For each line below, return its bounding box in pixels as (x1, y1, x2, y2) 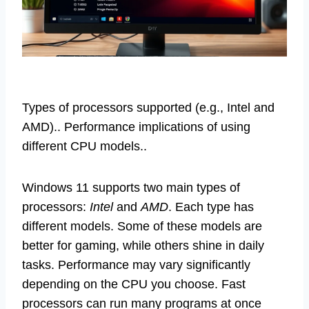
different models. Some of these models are (22, 219, 262, 234)
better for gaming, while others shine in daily (22, 239, 264, 253)
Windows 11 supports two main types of (22, 181, 240, 195)
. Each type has (168, 200, 254, 215)
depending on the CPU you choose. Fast (22, 277, 246, 292)
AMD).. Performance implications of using (22, 120, 250, 134)
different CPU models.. (22, 139, 147, 154)
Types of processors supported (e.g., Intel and (22, 101, 275, 115)
